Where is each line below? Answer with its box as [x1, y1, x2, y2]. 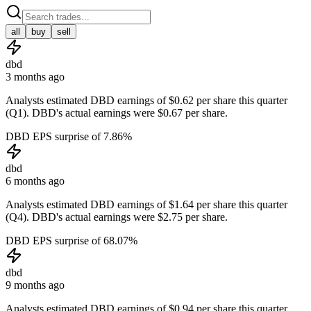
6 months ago [6, 174, 65, 187]
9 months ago [6, 278, 65, 291]
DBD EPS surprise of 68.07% [6, 234, 137, 246]
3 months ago [6, 70, 65, 83]
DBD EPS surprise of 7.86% [6, 130, 132, 142]
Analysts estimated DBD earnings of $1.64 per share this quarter [6, 198, 287, 210]
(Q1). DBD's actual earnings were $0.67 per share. [6, 106, 228, 119]
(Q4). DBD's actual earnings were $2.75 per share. [6, 210, 228, 223]
